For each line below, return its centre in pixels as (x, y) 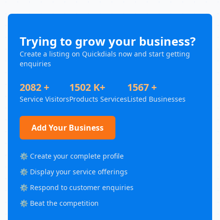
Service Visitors (44, 99)
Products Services (98, 99)
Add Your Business (68, 128)
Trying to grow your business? (108, 41)
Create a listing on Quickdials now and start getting (105, 54)
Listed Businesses (156, 99)
